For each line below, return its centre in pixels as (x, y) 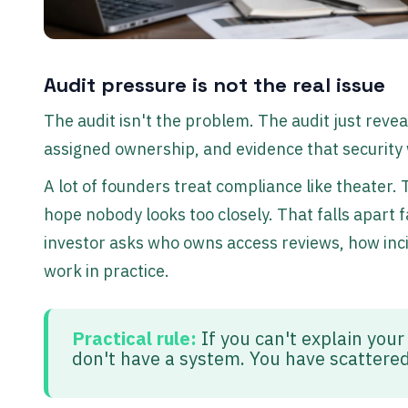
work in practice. (107, 270)
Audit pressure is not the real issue (214, 84)
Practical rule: (134, 338)
